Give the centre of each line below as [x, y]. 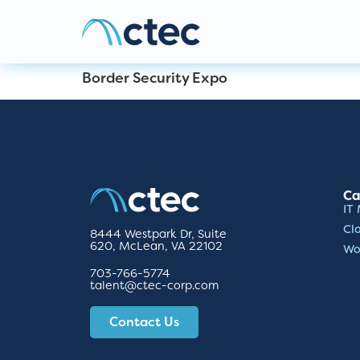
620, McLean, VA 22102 [156, 247]
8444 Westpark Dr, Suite [158, 235]
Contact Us [144, 322]
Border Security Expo [155, 78]
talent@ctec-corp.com [155, 285]
